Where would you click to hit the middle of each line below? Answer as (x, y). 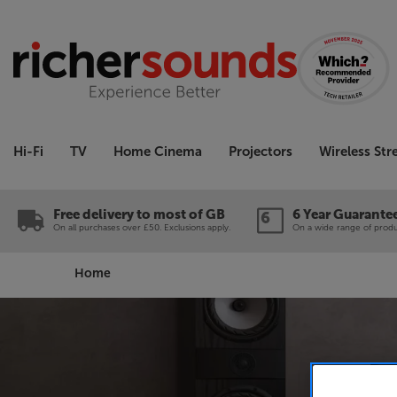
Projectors (261, 152)
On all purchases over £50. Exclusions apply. (142, 227)
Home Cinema (158, 152)
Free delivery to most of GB (139, 214)
